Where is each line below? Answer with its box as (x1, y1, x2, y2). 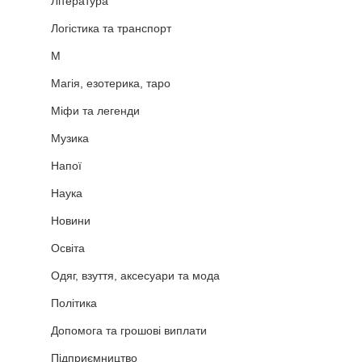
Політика (51, 297, 97, 310)
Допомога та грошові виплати (51, 324, 207, 338)
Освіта (51, 242, 85, 255)
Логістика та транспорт (51, 22, 171, 36)
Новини (51, 214, 90, 228)
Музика (51, 132, 89, 145)
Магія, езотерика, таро (51, 77, 170, 90)
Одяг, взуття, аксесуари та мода (51, 269, 220, 283)
